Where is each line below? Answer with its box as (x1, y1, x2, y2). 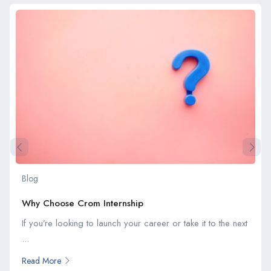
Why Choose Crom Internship (22, 196, 143, 210)
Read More (22, 254, 61, 267)
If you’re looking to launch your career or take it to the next (22, 216, 247, 230)
